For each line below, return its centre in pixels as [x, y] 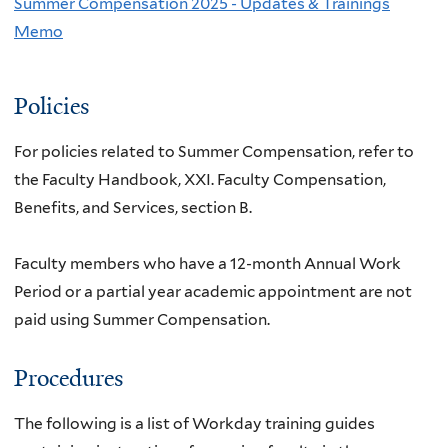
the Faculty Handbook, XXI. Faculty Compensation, [200, 179]
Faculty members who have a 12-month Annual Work [207, 263]
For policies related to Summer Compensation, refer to [214, 151]
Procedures [69, 377]
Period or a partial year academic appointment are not [213, 291]
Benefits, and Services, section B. [133, 207]
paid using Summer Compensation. [142, 319]
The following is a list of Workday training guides [194, 423]
